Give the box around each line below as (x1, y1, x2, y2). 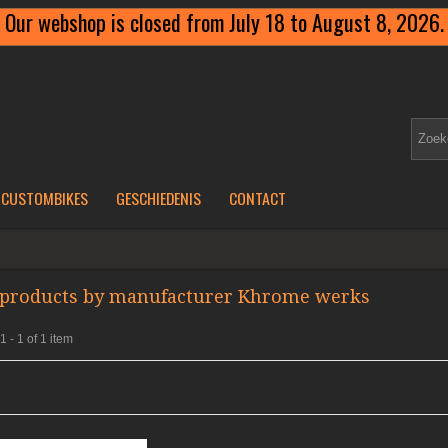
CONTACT (228, 185, 286, 210)
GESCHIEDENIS (115, 185, 201, 210)
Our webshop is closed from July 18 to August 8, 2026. (4, 6, 444, 38)
